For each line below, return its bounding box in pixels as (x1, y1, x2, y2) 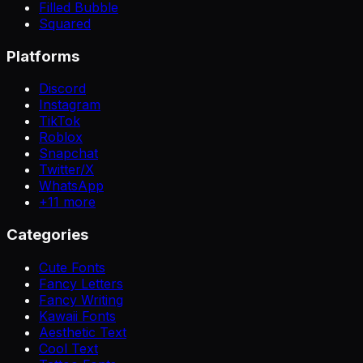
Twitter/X (39, 161, 94, 178)
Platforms (6, 46, 79, 66)
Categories (6, 225, 88, 245)
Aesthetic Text (39, 323, 126, 340)
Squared (39, 15, 91, 32)
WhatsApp (39, 177, 104, 194)
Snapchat (39, 145, 98, 162)
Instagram (39, 96, 100, 113)
